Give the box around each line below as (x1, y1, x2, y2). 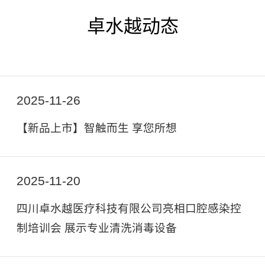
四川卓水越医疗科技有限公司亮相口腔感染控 (16, 202, 241, 215)
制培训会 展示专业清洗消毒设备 (16, 222, 177, 235)
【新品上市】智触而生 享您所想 (16, 122, 177, 135)
